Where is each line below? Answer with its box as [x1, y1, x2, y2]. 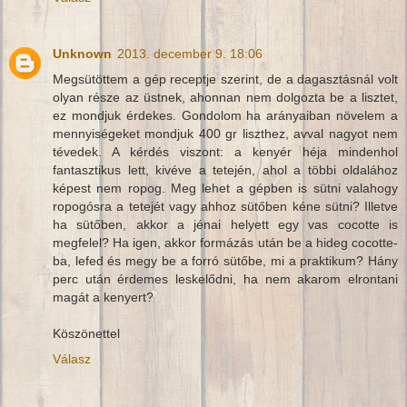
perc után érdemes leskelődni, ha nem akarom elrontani [53, 272, 398, 287]
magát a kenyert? [53, 290, 154, 305]
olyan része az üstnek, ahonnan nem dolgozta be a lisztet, [53, 90, 398, 105]
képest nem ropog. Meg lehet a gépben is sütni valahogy [53, 181, 398, 196]
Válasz [53, 352, 91, 367]
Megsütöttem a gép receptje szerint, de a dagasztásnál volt [53, 72, 398, 87]
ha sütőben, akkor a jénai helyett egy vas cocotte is [53, 217, 398, 233]
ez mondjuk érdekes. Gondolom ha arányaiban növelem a [53, 108, 398, 124]
